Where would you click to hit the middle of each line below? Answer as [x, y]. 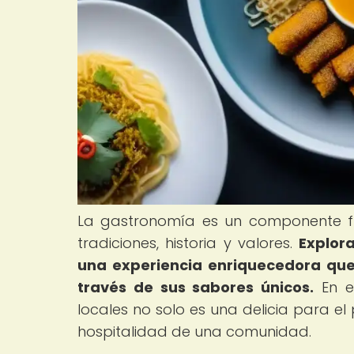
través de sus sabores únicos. [196, 287]
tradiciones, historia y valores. [188, 243]
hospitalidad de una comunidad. [194, 331]
